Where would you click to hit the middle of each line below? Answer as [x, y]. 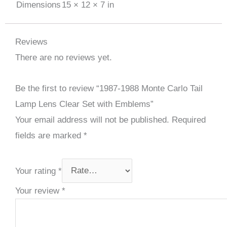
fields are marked [49, 135]
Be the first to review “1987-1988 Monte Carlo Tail [109, 88]
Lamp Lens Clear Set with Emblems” [84, 104]
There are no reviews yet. [64, 58]
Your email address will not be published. [92, 120]
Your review [39, 191]
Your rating [37, 171]
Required [189, 120]
